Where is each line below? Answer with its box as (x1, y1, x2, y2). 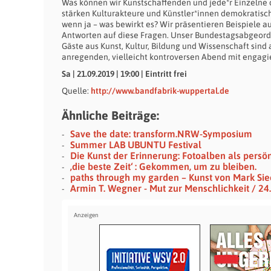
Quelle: (62, 86, 91, 96)
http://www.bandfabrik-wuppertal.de (91, 86, 229, 96)
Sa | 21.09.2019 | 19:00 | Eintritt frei (62, 69, 187, 79)
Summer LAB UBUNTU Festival (70, 139, 201, 150)
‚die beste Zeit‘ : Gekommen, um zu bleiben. (70, 161, 256, 172)
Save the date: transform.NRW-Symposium (70, 128, 252, 139)
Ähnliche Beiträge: (62, 108, 159, 122)
